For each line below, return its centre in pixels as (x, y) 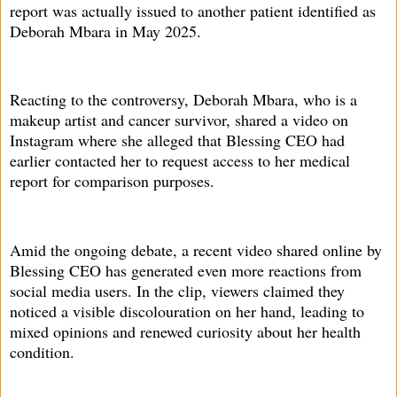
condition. (42, 351)
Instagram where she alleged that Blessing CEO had (177, 140)
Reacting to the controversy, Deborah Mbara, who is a (183, 100)
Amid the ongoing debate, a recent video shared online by (196, 249)
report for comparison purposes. (112, 181)
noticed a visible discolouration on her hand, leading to (187, 311)
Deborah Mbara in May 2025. (105, 31)
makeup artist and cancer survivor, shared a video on (179, 120)
